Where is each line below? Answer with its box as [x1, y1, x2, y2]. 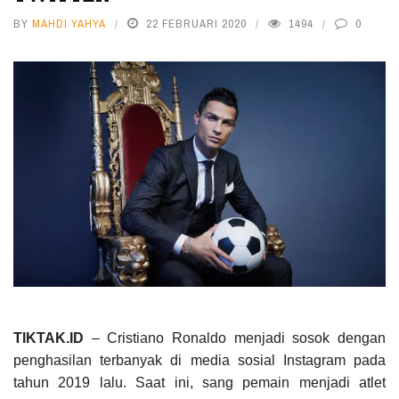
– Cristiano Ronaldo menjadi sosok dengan [84, 330, 386, 346]
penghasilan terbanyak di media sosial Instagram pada [13, 353, 386, 369]
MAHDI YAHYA [32, 16, 106, 31]
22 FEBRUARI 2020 [146, 16, 247, 31]
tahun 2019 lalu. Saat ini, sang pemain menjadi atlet [13, 375, 386, 391]
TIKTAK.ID [13, 330, 84, 346]
